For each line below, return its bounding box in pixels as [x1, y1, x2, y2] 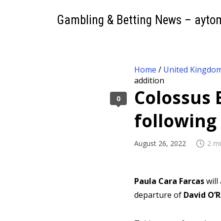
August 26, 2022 [134, 139, 186, 148]
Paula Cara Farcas [134, 176, 206, 186]
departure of [134, 189, 184, 200]
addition [134, 75, 164, 86]
